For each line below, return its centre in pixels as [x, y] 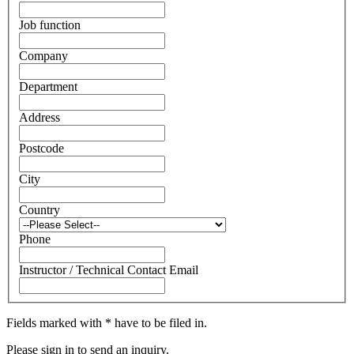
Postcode [41, 148]
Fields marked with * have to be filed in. [107, 322]
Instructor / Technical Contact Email [109, 269]
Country [40, 209]
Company [43, 55]
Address [40, 117]
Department [48, 86]
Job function [50, 24]
